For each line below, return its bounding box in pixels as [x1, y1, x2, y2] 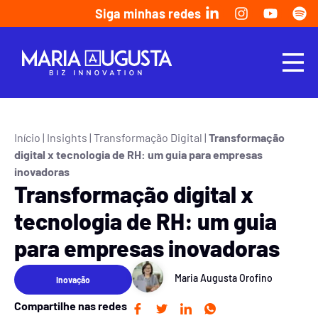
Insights [47, 131, 87, 144]
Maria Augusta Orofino [175, 272, 273, 284]
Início [14, 131, 40, 144]
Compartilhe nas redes [14, 299, 127, 312]
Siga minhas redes [95, 6, 201, 21]
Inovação [56, 274, 91, 285]
